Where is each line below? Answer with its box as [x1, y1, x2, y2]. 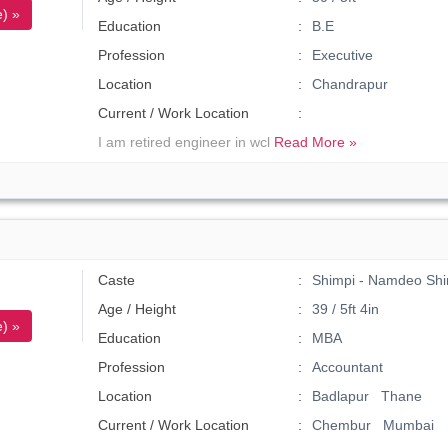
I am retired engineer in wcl [98, 134, 275, 150]
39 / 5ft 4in [311, 301, 379, 317]
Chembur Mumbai [311, 417, 434, 433]
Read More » [274, 134, 358, 150]
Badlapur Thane [311, 388, 422, 404]
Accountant [311, 359, 383, 375]
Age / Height [98, 301, 177, 317]
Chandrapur [311, 76, 396, 92]
